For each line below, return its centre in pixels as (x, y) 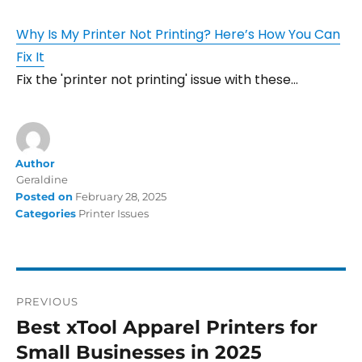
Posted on (46, 196)
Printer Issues (114, 213)
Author (35, 163)
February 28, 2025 (121, 196)
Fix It (30, 57)
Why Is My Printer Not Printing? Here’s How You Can (178, 34)
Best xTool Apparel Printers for (167, 327)
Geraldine (42, 179)
